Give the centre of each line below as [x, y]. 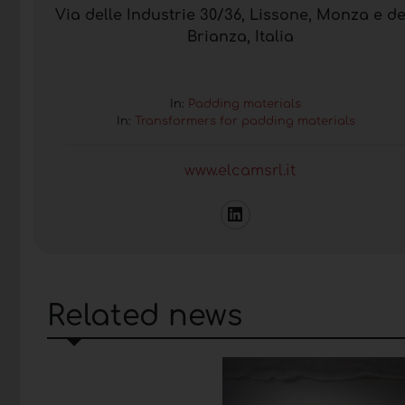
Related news [145, 316]
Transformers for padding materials [245, 121]
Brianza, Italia [240, 37]
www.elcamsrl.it [240, 170]
